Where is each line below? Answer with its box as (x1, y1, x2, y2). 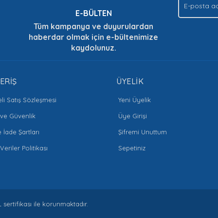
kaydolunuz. (71, 43, 116, 53)
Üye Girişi (118, 112, 147, 120)
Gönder (99, 75, 119, 82)
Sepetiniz (118, 144, 145, 152)
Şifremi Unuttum (118, 128, 167, 136)
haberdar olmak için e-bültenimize (29, 32, 159, 42)
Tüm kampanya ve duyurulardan (34, 21, 154, 31)
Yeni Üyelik (118, 96, 151, 104)
